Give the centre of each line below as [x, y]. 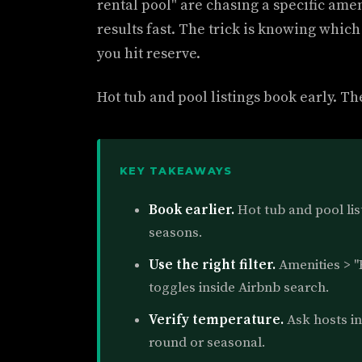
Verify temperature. [216, 320]
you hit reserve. [149, 54]
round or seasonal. [207, 343]
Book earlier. [192, 210]
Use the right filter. [212, 265]
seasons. [176, 233]
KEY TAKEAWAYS [176, 171]
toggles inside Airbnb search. [239, 288]
